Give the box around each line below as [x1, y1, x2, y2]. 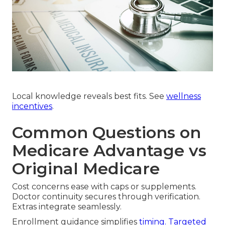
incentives [12, 101, 52, 111]
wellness [166, 91, 201, 101]
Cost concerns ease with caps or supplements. [12, 182, 196, 192]
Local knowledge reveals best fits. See [12, 91, 166, 101]
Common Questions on [12, 123, 201, 143]
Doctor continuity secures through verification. [12, 192, 200, 202]
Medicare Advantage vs [12, 141, 206, 161]
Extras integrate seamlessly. [12, 202, 122, 212]
